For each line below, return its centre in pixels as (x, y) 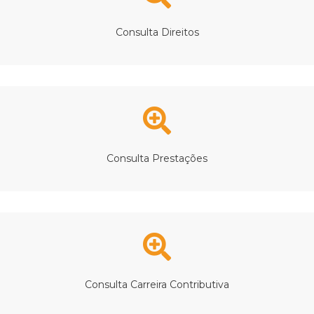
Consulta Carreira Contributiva (157, 284)
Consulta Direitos (157, 32)
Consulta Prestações (157, 158)
